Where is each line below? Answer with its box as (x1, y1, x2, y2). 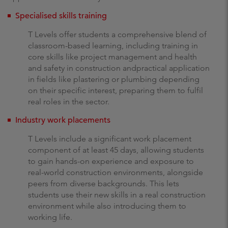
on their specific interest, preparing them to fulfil (28, 85, 203, 95)
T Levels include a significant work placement (28, 134, 191, 144)
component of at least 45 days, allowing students (28, 145, 204, 155)
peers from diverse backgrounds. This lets (28, 179, 179, 188)
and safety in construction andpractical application (28, 63, 210, 73)
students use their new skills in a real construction (28, 190, 206, 199)
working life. (28, 212, 72, 222)
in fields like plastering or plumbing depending (28, 74, 199, 84)
